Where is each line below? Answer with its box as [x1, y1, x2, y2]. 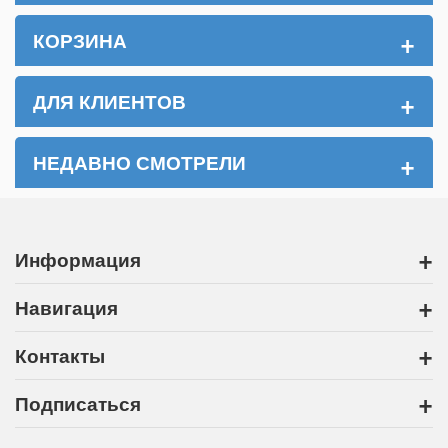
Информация [15, 246, 141, 273]
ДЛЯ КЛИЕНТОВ [33, 88, 186, 115]
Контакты [15, 342, 105, 369]
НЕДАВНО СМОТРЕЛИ [33, 149, 246, 176]
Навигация [15, 294, 118, 321]
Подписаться [15, 390, 141, 417]
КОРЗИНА [33, 27, 127, 54]
